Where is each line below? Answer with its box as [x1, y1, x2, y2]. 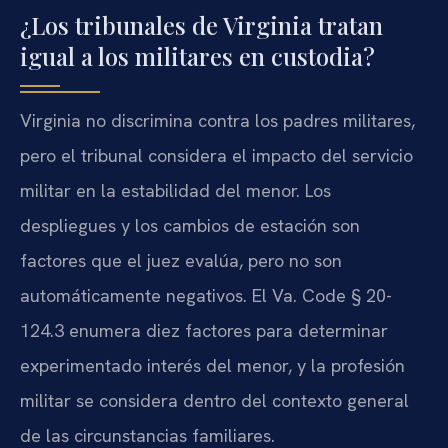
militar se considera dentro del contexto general [20, 389, 409, 413]
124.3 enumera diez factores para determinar [20, 319, 388, 343]
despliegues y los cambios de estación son [20, 214, 360, 238]
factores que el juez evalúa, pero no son [20, 249, 342, 273]
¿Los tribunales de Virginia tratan [20, 9, 383, 42]
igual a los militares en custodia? [20, 40, 375, 73]
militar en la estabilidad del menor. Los [20, 179, 331, 203]
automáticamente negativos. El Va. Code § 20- [20, 284, 392, 308]
